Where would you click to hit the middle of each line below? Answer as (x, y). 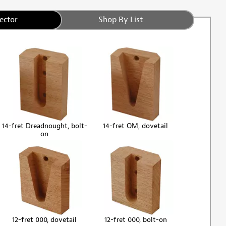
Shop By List (121, 19)
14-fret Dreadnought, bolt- (44, 126)
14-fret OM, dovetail (136, 126)
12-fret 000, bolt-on (135, 219)
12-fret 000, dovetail (45, 219)
